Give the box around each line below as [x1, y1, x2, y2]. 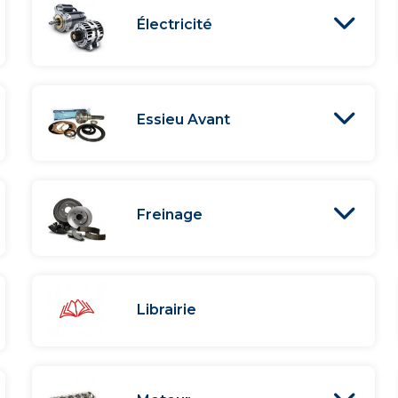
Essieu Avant [136, 110, 230, 128]
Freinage [136, 205, 203, 223]
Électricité [136, 15, 212, 33]
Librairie [136, 300, 196, 318]
